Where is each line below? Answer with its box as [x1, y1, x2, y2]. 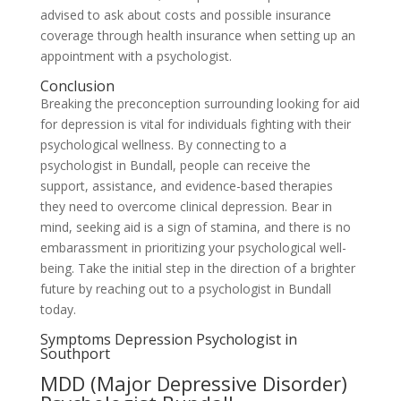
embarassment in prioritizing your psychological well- [39, 239, 346, 256]
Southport [39, 344, 110, 363]
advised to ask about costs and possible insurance [39, 6, 331, 23]
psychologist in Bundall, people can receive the [39, 157, 311, 174]
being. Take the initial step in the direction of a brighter [39, 260, 355, 277]
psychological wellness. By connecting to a [39, 136, 286, 153]
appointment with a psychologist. [39, 47, 232, 64]
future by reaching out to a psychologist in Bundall [39, 280, 331, 297]
